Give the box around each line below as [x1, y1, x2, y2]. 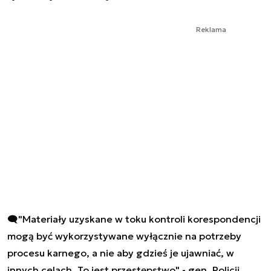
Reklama [196, 24, 226, 34]
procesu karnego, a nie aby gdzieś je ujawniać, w [7, 246, 234, 259]
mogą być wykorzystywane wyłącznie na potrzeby [7, 229, 241, 242]
